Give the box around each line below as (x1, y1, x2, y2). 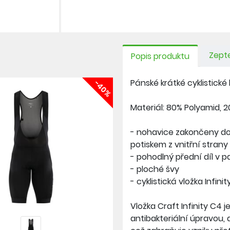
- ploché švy (130, 163, 179, 175)
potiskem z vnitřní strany (130, 138, 228, 150)
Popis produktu (131, 50, 189, 62)
